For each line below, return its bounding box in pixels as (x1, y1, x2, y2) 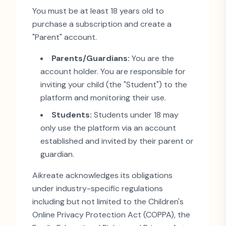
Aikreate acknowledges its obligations (32, 170, 173, 181)
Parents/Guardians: (51, 53, 130, 64)
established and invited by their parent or (40, 136, 194, 146)
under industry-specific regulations (32, 183, 163, 194)
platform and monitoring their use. (40, 92, 166, 103)
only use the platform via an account (40, 123, 176, 133)
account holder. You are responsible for (40, 66, 186, 77)
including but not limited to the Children (32, 196, 178, 207)
